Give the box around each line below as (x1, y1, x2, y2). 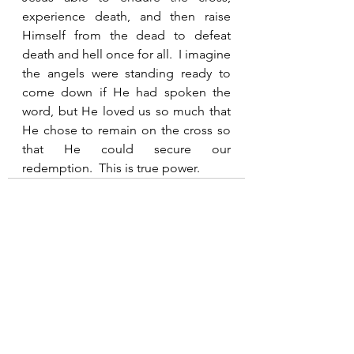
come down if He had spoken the (22, 85, 231, 100)
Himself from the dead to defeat (22, 28, 231, 43)
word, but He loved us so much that (22, 104, 231, 119)
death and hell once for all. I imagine (22, 47, 231, 62)
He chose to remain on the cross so (22, 122, 231, 137)
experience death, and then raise (22, 9, 231, 24)
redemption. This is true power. (22, 160, 206, 175)
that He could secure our (22, 141, 231, 156)
